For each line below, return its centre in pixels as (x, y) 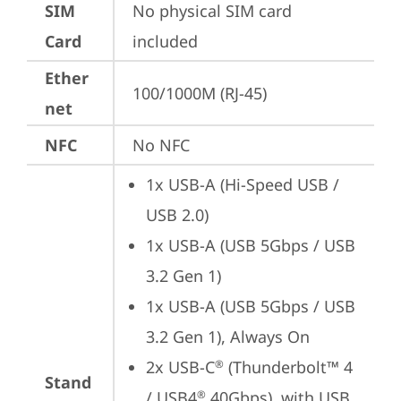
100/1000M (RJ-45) (200, 93)
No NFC (161, 145)
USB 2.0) (177, 215)
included (165, 41)
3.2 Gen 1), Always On (228, 337)
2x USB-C (180, 367)
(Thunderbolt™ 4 (288, 367)
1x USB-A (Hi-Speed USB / (243, 184)
